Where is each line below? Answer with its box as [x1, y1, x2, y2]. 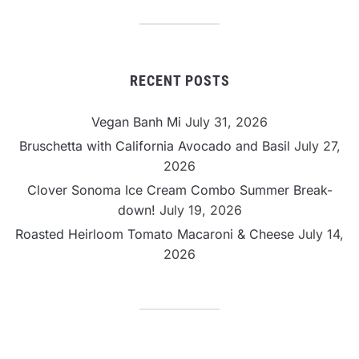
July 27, [293, 137, 341, 154]
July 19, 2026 [159, 201, 242, 218]
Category [13, 3, 70, 20]
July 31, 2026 [185, 113, 268, 130]
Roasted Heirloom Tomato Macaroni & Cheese [15, 225, 294, 242]
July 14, [298, 225, 344, 242]
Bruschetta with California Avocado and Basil [18, 137, 290, 154]
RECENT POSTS [129, 71, 230, 89]
